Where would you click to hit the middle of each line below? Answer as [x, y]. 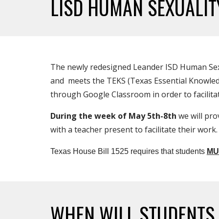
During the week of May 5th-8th [113, 116]
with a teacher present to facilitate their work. [134, 130]
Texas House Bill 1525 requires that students [128, 151]
